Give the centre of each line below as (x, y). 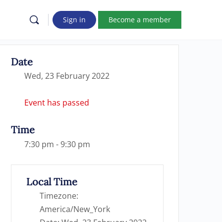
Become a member (140, 20)
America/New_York (75, 209)
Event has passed (57, 103)
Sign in (74, 20)
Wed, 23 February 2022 (67, 76)
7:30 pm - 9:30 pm (57, 144)
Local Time (52, 182)
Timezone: (59, 196)
